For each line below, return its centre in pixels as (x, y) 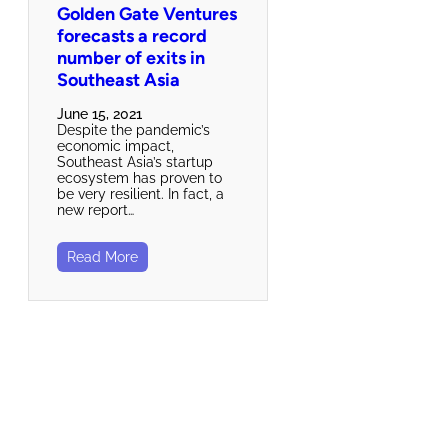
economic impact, (115, 145)
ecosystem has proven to (139, 177)
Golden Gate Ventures (147, 13)
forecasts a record (132, 35)
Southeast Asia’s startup (135, 161)
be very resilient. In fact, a (140, 193)
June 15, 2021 (99, 113)
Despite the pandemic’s (133, 129)
